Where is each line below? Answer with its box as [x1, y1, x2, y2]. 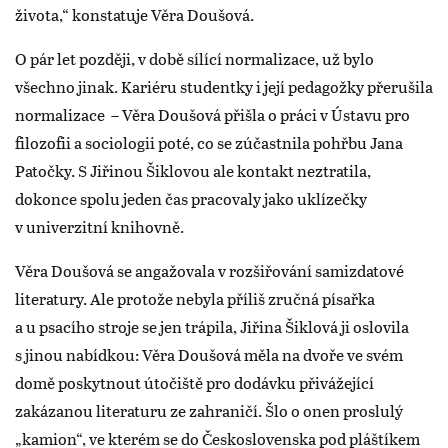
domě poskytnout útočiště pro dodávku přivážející [15, 370, 374, 394]
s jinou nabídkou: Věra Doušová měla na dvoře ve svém [15, 342, 403, 366]
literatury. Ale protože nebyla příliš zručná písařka [15, 286, 375, 310]
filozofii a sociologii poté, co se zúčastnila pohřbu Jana [15, 130, 403, 154]
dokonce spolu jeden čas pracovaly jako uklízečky [15, 186, 367, 210]
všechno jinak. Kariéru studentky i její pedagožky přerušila [15, 74, 433, 98]
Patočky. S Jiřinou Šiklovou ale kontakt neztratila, [15, 158, 371, 182]
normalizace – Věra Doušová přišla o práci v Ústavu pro [15, 102, 410, 126]
